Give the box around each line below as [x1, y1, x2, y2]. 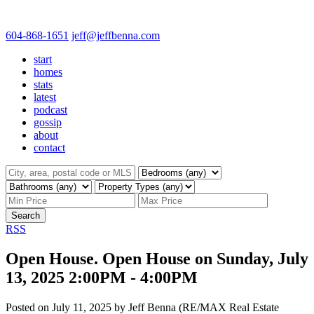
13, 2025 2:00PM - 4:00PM [6, 268, 198, 287]
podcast [34, 104, 67, 116]
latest [34, 91, 56, 103]
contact [34, 142, 65, 153]
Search [11, 210, 40, 221]
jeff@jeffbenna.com [71, 29, 160, 41]
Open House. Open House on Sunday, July [6, 249, 308, 268]
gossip [34, 116, 62, 128]
